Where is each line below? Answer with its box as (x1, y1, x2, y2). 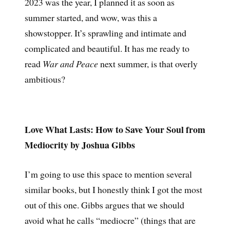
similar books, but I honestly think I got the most (24, 183, 202, 196)
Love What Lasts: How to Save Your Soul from (24, 123, 205, 137)
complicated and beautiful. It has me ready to (24, 42, 189, 54)
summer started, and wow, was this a (24, 11, 157, 24)
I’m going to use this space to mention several (24, 168, 192, 181)
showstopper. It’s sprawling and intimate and (24, 26, 186, 39)
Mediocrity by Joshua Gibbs (24, 138, 135, 152)
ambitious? (24, 72, 65, 85)
